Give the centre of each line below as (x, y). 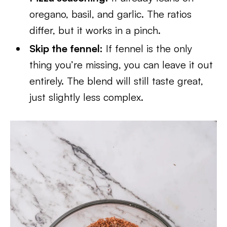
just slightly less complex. (87, 97)
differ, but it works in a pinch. (95, 30)
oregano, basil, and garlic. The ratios (111, 14)
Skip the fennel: (66, 48)
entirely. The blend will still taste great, (117, 81)
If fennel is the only (148, 48)
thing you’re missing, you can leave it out (121, 65)
